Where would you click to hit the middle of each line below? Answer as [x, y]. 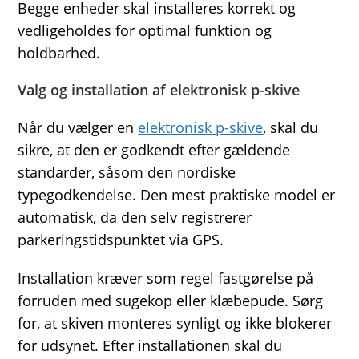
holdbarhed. [59, 52]
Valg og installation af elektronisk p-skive [159, 89]
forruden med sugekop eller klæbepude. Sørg [171, 300]
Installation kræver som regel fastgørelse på [166, 278]
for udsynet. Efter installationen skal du [150, 345]
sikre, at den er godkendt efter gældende [154, 149]
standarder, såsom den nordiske [127, 172]
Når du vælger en [78, 127]
